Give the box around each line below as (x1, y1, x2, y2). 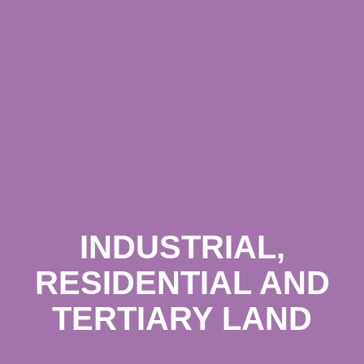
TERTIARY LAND (52, 301, 312, 337)
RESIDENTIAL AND (34, 265, 330, 301)
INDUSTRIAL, (79, 229, 285, 266)
